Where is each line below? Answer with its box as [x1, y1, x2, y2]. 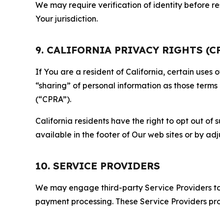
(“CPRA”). [35, 94, 71, 105]
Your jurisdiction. [35, 14, 98, 24]
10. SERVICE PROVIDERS [35, 160, 160, 172]
